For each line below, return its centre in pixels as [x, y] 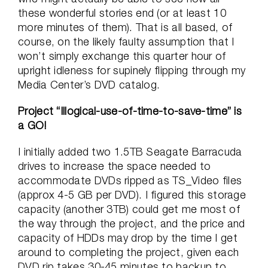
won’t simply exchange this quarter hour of [122, 56]
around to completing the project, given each [129, 252]
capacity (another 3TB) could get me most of [129, 209]
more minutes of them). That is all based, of [125, 27]
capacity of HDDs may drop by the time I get [128, 238]
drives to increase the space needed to [115, 166]
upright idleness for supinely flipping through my [132, 70]
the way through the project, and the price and [132, 223]
